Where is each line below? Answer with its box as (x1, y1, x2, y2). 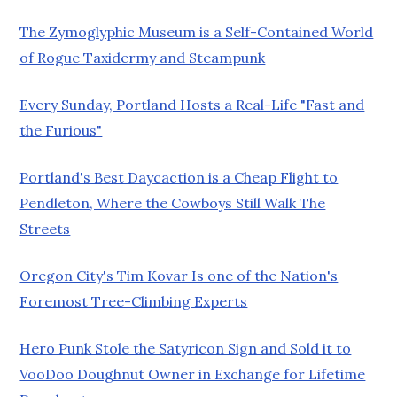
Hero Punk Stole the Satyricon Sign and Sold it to (19, 339, 352, 357)
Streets (19, 219, 71, 237)
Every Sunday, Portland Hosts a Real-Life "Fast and (19, 95, 365, 113)
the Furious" (19, 121, 103, 139)
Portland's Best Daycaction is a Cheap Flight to (19, 167, 339, 186)
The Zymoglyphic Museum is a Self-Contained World (19, 22, 374, 41)
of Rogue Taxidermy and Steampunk (19, 48, 266, 66)
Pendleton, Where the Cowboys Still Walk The (19, 193, 326, 212)
